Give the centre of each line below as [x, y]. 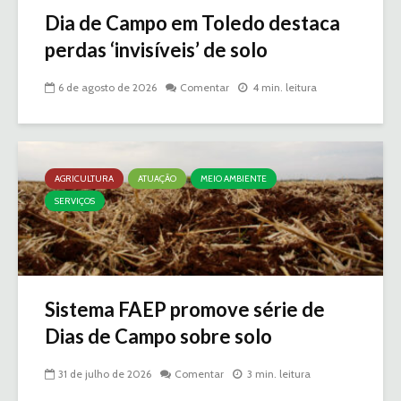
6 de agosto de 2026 [107, 87]
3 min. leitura [279, 373]
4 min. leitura [285, 87]
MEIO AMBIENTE [234, 178]
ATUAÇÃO [157, 178]
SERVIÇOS [75, 200]
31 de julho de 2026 [105, 373]
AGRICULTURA [84, 178]
